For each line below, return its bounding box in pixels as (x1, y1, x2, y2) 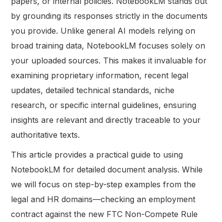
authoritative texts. (11, 129, 80, 140)
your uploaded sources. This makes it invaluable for (11, 55, 207, 65)
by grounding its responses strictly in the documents (11, 10, 208, 21)
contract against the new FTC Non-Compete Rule (11, 209, 198, 219)
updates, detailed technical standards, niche (11, 85, 175, 95)
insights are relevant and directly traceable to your (11, 114, 201, 125)
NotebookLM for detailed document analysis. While (11, 164, 203, 174)
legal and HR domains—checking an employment (11, 194, 196, 204)
